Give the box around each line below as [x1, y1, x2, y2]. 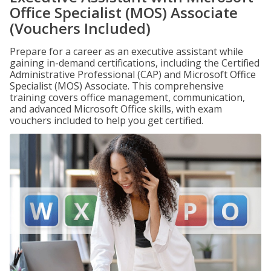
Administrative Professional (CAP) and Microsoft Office [10, 68, 256, 81]
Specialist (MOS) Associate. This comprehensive [10, 79, 224, 93]
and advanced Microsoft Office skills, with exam [10, 102, 222, 116]
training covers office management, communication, [10, 91, 245, 104]
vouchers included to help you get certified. [10, 114, 203, 127]
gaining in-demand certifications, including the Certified [10, 56, 260, 70]
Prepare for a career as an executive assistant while [10, 45, 243, 58]
